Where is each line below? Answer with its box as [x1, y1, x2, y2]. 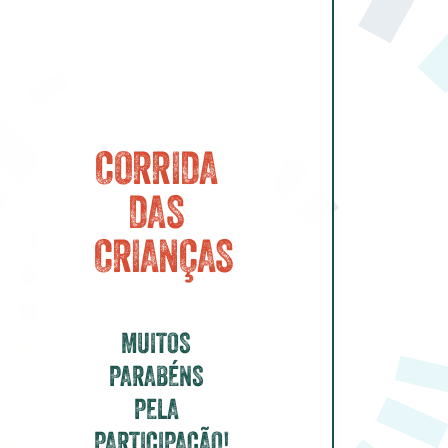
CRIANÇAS [93, 228, 234, 284]
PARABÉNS [108, 358, 204, 393]
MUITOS [121, 325, 191, 360]
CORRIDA [94, 140, 218, 196]
